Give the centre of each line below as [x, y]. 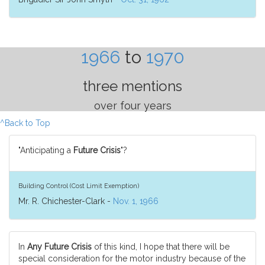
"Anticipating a [46, 150]
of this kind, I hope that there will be [161, 247]
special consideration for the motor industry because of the [132, 258]
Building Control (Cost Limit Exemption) [79, 185]
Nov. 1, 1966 [136, 201]
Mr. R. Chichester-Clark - [66, 201]
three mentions [132, 86]
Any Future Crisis [59, 247]
